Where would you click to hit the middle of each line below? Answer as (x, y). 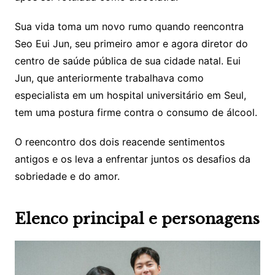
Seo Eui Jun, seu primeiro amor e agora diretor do (131, 44)
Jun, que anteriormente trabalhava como (109, 78)
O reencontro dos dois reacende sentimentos (119, 142)
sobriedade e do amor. (67, 176)
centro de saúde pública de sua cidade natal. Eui (127, 61)
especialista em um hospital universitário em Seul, (130, 95)
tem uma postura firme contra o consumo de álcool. (136, 113)
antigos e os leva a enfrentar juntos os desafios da (132, 159)
